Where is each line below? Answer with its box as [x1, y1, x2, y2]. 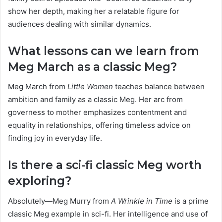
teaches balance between [113, 82, 205, 92]
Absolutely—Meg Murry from [8, 196, 111, 206]
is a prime [172, 196, 209, 206]
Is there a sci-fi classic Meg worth [8, 158, 202, 172]
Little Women [67, 82, 113, 92]
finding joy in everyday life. [8, 133, 102, 143]
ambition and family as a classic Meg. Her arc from [8, 95, 183, 105]
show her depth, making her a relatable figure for [8, 6, 179, 16]
